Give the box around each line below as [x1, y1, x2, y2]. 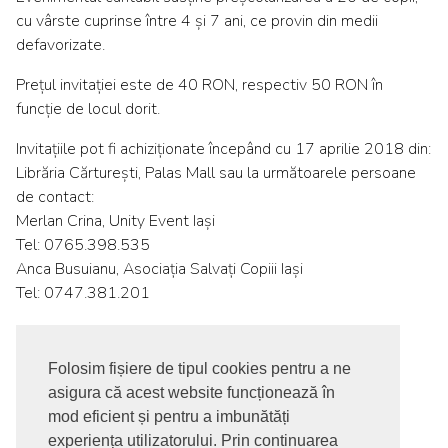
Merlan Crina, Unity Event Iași [16, 209, 215, 232]
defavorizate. [16, 33, 105, 56]
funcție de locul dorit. [16, 97, 160, 120]
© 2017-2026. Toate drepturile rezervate [16, 401, 309, 424]
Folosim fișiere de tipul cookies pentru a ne [48, 360, 351, 378]
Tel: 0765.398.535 [16, 233, 150, 256]
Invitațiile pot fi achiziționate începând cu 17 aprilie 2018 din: [16, 137, 431, 160]
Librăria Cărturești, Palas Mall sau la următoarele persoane [16, 161, 416, 184]
